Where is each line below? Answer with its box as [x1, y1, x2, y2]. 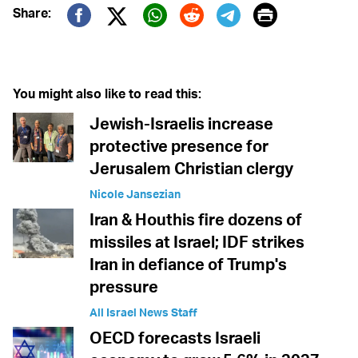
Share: [13, 5, 51, 22]
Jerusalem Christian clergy [89, 158, 293, 179]
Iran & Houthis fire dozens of [89, 209, 302, 230]
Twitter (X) [106, 22, 213, 53]
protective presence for [89, 136, 268, 157]
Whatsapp [142, 23, 253, 54]
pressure [89, 276, 158, 297]
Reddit [179, 23, 249, 54]
